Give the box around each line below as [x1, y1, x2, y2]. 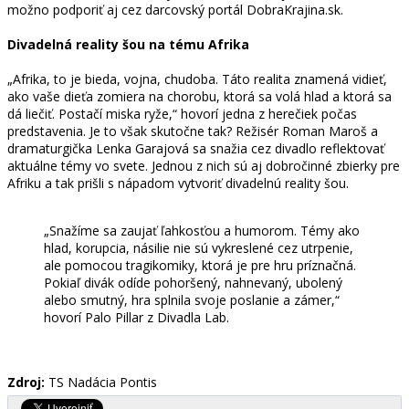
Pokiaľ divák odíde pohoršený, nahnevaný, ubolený [44, 273, 342, 291]
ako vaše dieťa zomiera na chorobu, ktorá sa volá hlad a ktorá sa [7, 87, 392, 105]
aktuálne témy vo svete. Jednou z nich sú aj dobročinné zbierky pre [7, 156, 400, 174]
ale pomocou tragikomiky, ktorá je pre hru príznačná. [44, 256, 356, 274]
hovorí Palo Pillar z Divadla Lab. [44, 308, 229, 326]
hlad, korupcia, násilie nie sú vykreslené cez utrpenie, [44, 238, 353, 257]
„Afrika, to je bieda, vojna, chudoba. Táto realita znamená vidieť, [7, 69, 387, 88]
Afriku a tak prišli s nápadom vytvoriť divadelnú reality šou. [7, 173, 349, 192]
